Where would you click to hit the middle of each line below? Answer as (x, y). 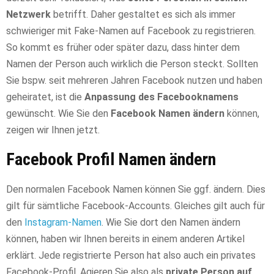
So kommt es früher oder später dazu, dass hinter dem (123, 47)
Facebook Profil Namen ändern (111, 159)
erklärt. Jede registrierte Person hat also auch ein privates (131, 255)
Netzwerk (28, 14)
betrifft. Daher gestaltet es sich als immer (143, 14)
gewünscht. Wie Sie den (58, 113)
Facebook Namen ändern (168, 113)
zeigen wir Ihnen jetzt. (53, 130)
